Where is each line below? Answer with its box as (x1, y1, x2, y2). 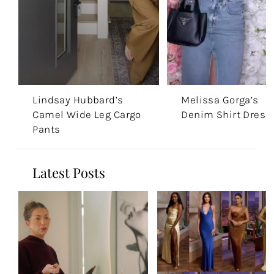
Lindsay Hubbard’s (32, 93, 124, 106)
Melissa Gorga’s (181, 93, 259, 106)
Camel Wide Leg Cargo (32, 108, 141, 120)
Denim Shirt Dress (181, 108, 272, 120)
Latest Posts (32, 163, 106, 182)
